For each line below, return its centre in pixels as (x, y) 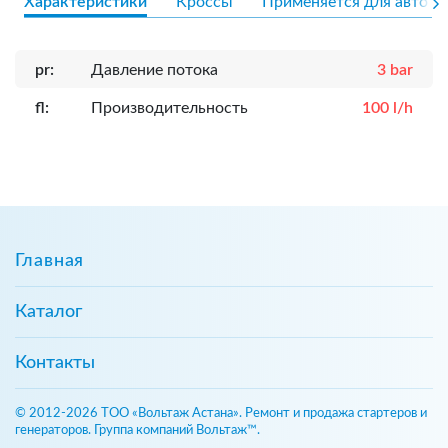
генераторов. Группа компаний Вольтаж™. (137, 430)
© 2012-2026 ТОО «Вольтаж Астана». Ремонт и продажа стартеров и (221, 413)
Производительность (169, 107)
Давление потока (154, 69)
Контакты (55, 362)
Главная (50, 260)
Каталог (48, 311)
